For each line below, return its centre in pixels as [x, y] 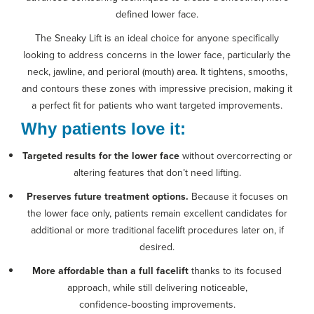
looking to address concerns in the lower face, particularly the [157, 54]
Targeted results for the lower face [101, 155]
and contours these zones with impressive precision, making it [157, 88]
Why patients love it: [103, 128]
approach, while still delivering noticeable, [157, 287]
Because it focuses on [238, 196]
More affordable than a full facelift [110, 270]
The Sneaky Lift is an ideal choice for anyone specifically [157, 37]
